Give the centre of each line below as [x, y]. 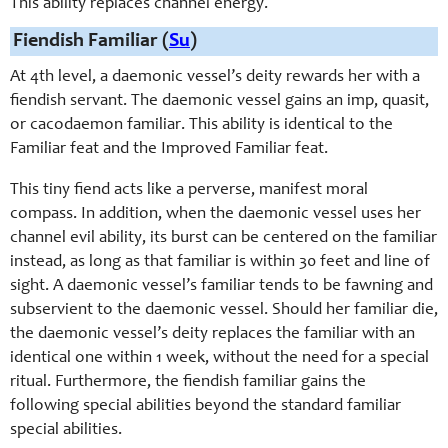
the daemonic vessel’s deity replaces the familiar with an [212, 334]
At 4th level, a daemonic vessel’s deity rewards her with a [215, 77]
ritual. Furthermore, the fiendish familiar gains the [188, 382]
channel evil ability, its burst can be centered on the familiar [223, 238]
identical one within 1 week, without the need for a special [219, 358]
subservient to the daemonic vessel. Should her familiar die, [224, 310]
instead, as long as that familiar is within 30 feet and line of [220, 262]
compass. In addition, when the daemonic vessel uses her [215, 214]
